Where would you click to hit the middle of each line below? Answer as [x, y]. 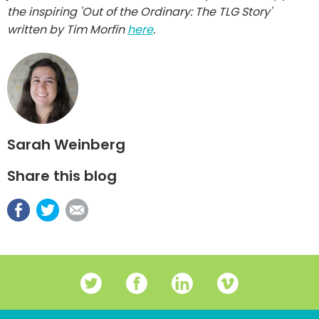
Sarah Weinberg [66, 144]
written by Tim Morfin [67, 29]
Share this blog [62, 176]
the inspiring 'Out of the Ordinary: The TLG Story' [140, 11]
